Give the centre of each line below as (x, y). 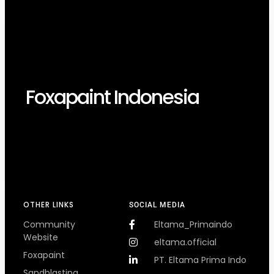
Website (41, 237)
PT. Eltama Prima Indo (200, 260)
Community (49, 224)
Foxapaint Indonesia (112, 97)
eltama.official (185, 242)
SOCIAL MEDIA (157, 205)
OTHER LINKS (49, 204)
